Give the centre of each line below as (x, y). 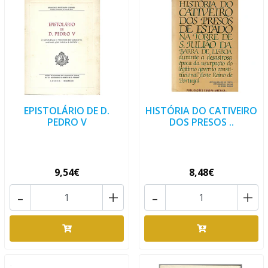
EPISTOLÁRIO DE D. (67, 111)
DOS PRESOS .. (201, 122)
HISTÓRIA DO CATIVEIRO (201, 111)
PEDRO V (67, 122)
